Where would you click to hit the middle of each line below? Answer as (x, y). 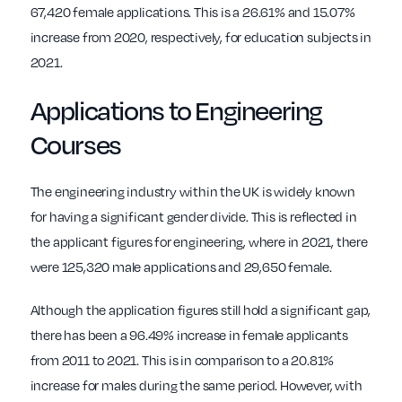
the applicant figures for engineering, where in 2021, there (199, 242)
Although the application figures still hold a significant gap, (201, 310)
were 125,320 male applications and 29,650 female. (181, 267)
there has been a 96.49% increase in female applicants (189, 335)
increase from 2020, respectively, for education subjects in (201, 37)
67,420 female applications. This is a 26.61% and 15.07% (192, 12)
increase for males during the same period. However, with (196, 385)
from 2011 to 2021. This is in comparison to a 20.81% (182, 360)
